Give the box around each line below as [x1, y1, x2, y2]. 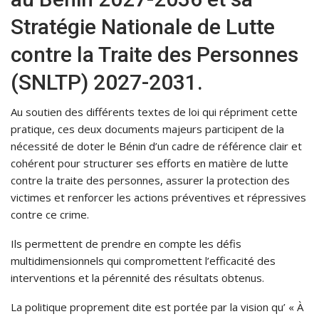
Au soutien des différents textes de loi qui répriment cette [11, 105, 298, 120]
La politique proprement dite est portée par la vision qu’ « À [11, 300, 303, 315]
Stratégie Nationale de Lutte [11, 14, 275, 40]
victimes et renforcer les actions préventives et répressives [11, 190, 306, 205]
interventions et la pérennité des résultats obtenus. [11, 271, 264, 286]
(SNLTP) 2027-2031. [11, 70, 203, 95]
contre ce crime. [11, 207, 92, 222]
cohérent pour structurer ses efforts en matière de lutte [11, 156, 288, 171]
